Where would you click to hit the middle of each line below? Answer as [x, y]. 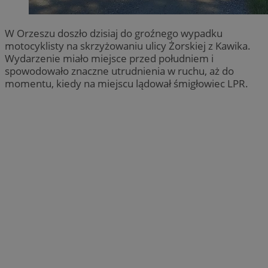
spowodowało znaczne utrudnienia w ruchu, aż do [119, 71]
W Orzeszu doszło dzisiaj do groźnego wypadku [114, 33]
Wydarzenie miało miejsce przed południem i [109, 59]
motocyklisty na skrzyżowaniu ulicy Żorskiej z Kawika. [128, 46]
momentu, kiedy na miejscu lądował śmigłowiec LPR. [127, 84]
